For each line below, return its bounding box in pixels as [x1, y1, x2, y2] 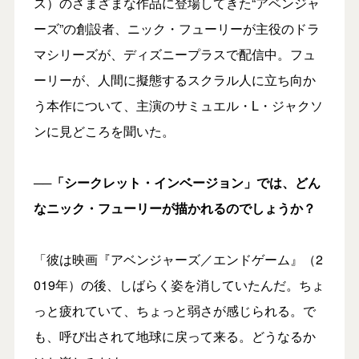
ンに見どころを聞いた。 [33, 121, 175, 140]
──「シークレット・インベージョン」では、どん [33, 172, 321, 192]
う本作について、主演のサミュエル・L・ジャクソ [33, 95, 323, 115]
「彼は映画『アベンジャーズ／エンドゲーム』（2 [33, 249, 323, 268]
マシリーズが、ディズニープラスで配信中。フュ [33, 44, 316, 63]
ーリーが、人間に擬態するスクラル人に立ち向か [33, 70, 316, 89]
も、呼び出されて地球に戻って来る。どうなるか [33, 326, 316, 345]
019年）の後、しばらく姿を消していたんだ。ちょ [33, 275, 325, 294]
